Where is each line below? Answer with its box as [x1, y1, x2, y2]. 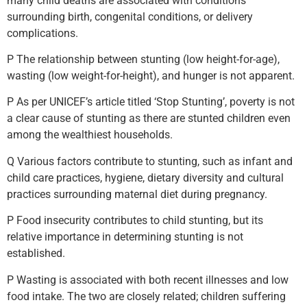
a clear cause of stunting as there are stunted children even [7, 112, 291, 125]
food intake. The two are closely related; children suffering [7, 289, 286, 303]
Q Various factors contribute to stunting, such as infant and [7, 154, 293, 168]
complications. [7, 26, 78, 40]
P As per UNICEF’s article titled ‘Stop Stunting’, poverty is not [7, 95, 295, 109]
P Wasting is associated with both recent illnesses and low [7, 273, 288, 286]
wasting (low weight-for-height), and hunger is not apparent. [7, 69, 295, 82]
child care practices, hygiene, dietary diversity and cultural [7, 171, 284, 184]
